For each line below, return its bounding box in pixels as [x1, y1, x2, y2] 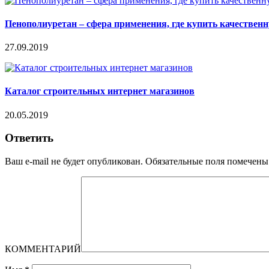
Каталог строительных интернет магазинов [5, 86, 195, 97]
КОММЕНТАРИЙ [5, 244, 81, 255]
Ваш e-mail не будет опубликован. [5, 156, 143, 167]
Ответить [5, 131, 53, 145]
